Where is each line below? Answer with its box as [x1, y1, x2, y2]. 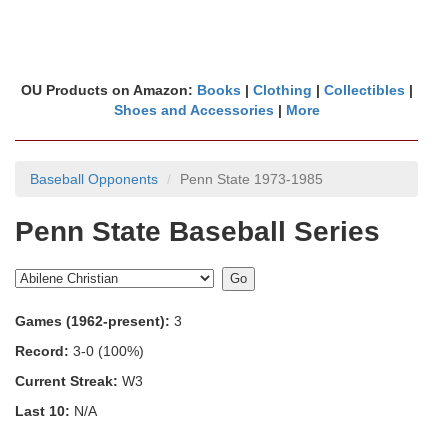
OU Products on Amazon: [20, 82, 197, 98]
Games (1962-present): [15, 313, 170, 329]
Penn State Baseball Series [15, 216, 380, 247]
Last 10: [15, 403, 70, 419]
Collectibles [323, 82, 405, 98]
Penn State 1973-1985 [180, 171, 323, 187]
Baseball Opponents [30, 171, 158, 187]
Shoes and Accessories [113, 102, 274, 118]
